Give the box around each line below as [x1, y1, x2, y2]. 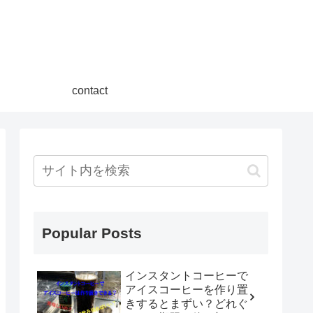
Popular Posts [42, 225, 142, 241]
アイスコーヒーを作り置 [125, 284, 248, 296]
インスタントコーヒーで [125, 270, 248, 282]
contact [71, 85, 108, 96]
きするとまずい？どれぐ [125, 298, 248, 310]
